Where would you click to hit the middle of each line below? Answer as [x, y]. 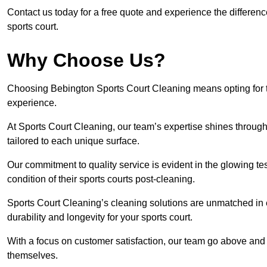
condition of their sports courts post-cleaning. [101, 179]
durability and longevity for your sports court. [100, 218]
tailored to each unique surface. [73, 141]
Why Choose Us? [86, 60]
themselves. [32, 256]
